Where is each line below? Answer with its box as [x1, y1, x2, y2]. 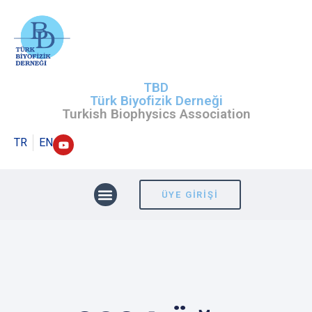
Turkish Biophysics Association [61, 106, 251, 123]
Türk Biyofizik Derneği [89, 93, 223, 109]
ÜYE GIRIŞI [161, 189, 219, 201]
